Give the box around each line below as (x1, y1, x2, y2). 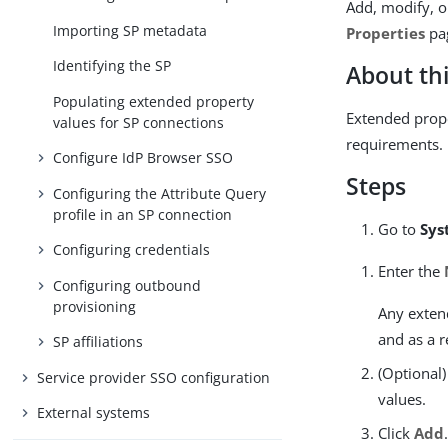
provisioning (53, 296, 137, 316)
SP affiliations (53, 332, 144, 352)
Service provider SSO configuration (37, 367, 271, 387)
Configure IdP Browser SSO (53, 148, 234, 168)
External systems (37, 403, 151, 423)
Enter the (378, 261, 445, 281)
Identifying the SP (53, 56, 172, 76)
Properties (346, 23, 426, 43)
